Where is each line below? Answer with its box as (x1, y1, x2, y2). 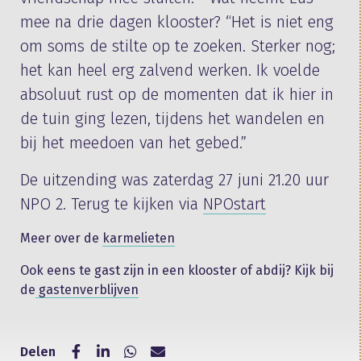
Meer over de (20, 230, 102, 246)
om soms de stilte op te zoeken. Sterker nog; (20, 36, 335, 56)
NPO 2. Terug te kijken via (20, 194, 203, 214)
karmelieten (102, 230, 175, 246)
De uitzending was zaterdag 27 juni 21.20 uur (20, 170, 329, 189)
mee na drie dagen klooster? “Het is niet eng (20, 12, 334, 31)
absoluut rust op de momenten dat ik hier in (20, 85, 334, 104)
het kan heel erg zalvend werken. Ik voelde (20, 60, 320, 80)
